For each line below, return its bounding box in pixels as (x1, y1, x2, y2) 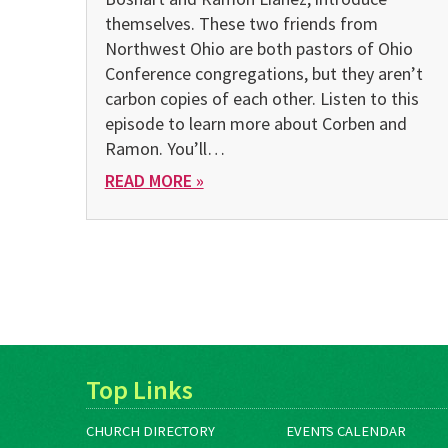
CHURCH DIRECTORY (85, 422, 215, 441)
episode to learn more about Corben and (104, 112, 407, 136)
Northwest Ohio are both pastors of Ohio (104, 37, 413, 61)
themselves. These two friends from (104, 12, 378, 36)
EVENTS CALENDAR (286, 422, 407, 441)
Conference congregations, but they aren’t (104, 62, 423, 86)
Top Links (85, 373, 193, 406)
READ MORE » (104, 169, 204, 193)
